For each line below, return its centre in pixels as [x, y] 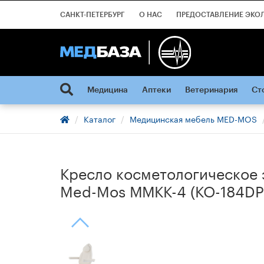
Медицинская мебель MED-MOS [193, 118]
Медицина [108, 90]
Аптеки [156, 90]
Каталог [100, 118]
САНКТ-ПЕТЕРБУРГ [93, 15]
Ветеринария [211, 90]
